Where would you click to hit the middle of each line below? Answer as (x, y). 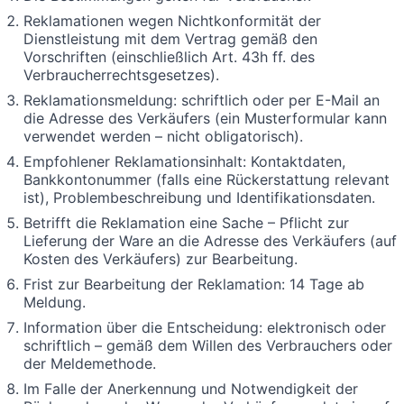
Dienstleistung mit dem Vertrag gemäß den (170, 38)
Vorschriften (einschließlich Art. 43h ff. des (169, 56)
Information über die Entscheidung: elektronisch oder (205, 327)
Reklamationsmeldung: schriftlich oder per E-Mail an (202, 100)
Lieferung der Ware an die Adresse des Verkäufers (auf (210, 240)
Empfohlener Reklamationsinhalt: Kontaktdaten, (184, 161)
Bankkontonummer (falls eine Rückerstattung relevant (207, 179)
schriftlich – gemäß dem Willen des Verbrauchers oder (208, 345)
